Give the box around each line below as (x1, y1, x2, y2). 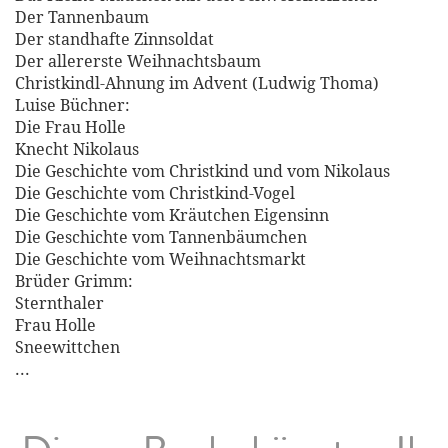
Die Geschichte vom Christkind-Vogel (15, 183, 295, 205)
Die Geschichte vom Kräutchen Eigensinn (15, 205, 329, 227)
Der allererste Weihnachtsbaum (15, 51, 261, 73)
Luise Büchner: (15, 95, 130, 117)
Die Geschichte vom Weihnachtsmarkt (15, 249, 306, 271)
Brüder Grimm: (15, 271, 133, 293)
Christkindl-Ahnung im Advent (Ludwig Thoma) (15, 73, 379, 95)
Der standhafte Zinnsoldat (15, 29, 214, 51)
